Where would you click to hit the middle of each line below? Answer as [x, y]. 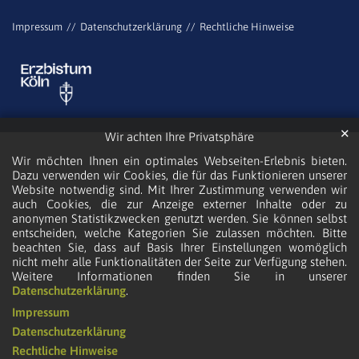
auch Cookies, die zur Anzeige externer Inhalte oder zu [179, 204]
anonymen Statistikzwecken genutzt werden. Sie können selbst [179, 219]
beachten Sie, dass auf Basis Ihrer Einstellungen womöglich [179, 248]
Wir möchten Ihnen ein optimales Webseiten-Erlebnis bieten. [179, 161]
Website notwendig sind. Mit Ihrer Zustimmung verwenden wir [179, 190]
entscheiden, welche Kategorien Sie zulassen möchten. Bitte [179, 233]
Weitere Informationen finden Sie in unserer [179, 276]
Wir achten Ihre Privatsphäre [179, 137]
